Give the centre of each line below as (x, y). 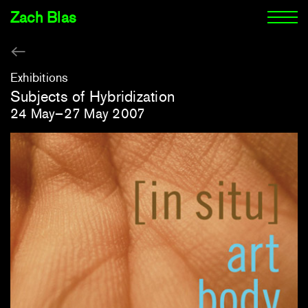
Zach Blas (44, 18)
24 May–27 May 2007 (78, 113)
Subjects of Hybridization (92, 96)
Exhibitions (40, 77)
